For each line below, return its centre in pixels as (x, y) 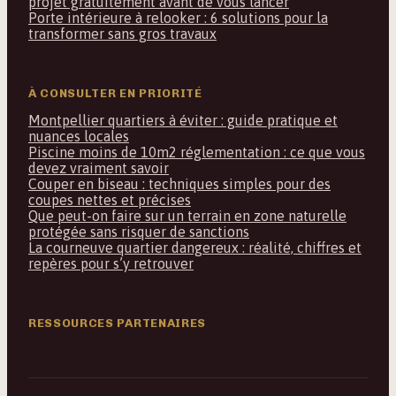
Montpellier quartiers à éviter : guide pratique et (183, 121)
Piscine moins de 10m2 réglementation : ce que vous (197, 152)
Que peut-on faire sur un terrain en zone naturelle (187, 216)
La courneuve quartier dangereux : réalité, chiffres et (195, 248)
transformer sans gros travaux (122, 34)
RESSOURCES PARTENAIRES (117, 323)
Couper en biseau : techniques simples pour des (179, 184)
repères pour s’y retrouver (111, 264)
